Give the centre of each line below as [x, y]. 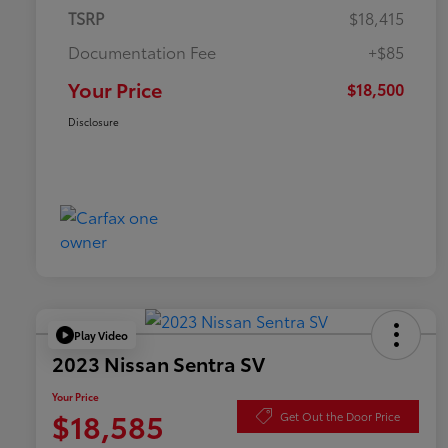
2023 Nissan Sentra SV [158, 363]
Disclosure [93, 122]
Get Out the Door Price [340, 415]
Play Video [101, 334]
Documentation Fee [142, 52]
